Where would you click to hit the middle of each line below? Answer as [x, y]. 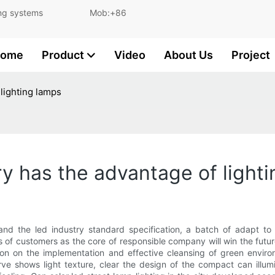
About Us [188, 55]
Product [63, 55]
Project [251, 55]
